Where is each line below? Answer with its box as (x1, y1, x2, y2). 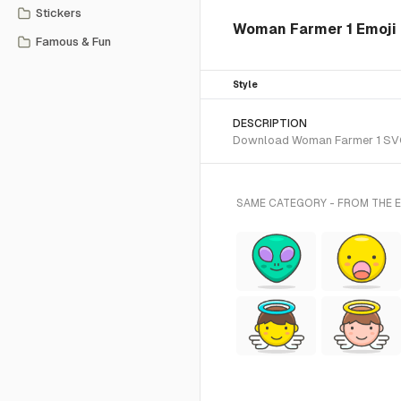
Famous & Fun (36, 35, 111, 48)
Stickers (36, 6, 81, 20)
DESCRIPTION (233, 117, 307, 130)
